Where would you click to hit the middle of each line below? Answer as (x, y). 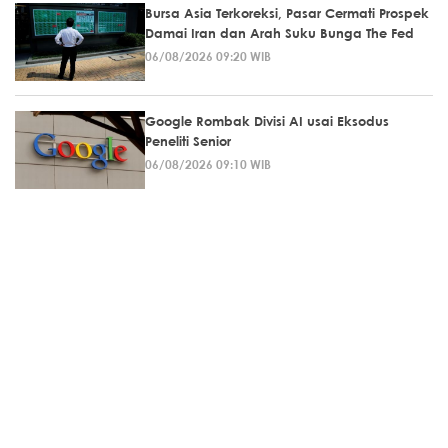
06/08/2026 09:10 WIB (208, 164)
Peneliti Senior (188, 141)
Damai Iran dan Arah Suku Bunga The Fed (279, 33)
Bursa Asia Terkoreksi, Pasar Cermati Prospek (287, 13)
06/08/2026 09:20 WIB (208, 56)
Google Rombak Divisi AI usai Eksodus (267, 121)
